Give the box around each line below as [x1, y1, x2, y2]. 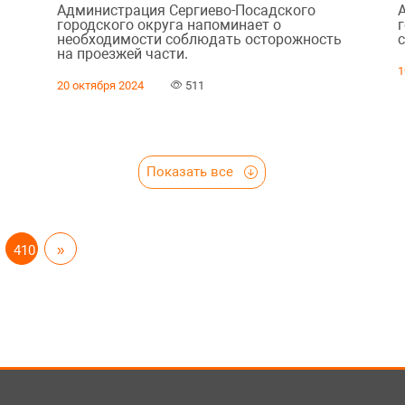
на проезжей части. [56, 44, 188, 62]
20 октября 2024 [56, 78, 144, 92]
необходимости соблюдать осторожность [56, 30, 342, 48]
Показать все [146, 163, 237, 180]
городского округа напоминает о [56, 15, 281, 33]
